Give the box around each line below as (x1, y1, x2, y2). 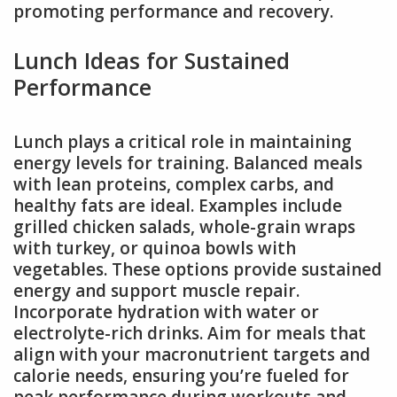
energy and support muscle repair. (13, 279, 300, 303)
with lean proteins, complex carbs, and (13, 173, 334, 197)
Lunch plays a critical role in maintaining (13, 130, 352, 154)
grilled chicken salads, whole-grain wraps (13, 215, 355, 239)
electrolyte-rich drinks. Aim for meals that (13, 322, 366, 346)
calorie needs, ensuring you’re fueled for (13, 364, 349, 388)
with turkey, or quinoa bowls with (13, 237, 296, 261)
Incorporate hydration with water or (13, 300, 319, 324)
